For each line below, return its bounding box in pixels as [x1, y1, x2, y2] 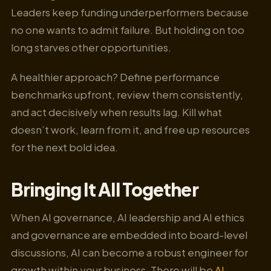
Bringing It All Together [11, 177, 198, 201]
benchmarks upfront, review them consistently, [11, 87, 243, 101]
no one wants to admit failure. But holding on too [11, 23, 244, 37]
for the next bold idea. [11, 140, 118, 154]
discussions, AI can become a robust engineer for [11, 246, 248, 260]
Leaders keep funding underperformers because [11, 5, 249, 19]
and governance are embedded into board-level [11, 228, 247, 242]
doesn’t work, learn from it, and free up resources [11, 122, 250, 136]
